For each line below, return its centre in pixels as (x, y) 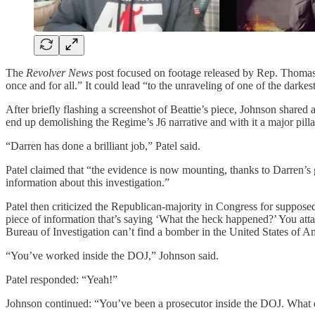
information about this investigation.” (88, 182)
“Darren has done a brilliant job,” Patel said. (103, 146)
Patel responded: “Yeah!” (62, 279)
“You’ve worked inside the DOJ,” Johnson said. (112, 256)
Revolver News (59, 73)
